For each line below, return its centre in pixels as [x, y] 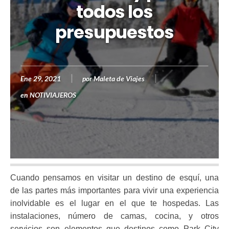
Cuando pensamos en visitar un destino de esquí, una [114, 178]
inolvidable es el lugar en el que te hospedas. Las [114, 203]
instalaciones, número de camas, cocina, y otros [114, 216]
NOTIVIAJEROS [53, 95]
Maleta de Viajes [119, 78]
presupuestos [114, 32]
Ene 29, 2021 [41, 78]
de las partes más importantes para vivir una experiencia [114, 190]
